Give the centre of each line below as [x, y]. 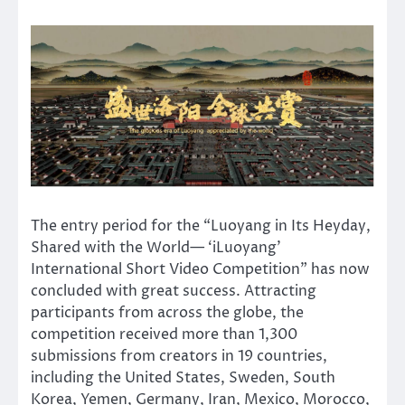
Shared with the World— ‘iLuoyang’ [156, 248]
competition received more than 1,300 [164, 335]
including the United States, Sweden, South [183, 378]
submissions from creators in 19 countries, [179, 357]
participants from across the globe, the [167, 313]
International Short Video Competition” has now [200, 270]
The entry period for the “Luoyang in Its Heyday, [201, 226]
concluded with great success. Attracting [174, 292]
